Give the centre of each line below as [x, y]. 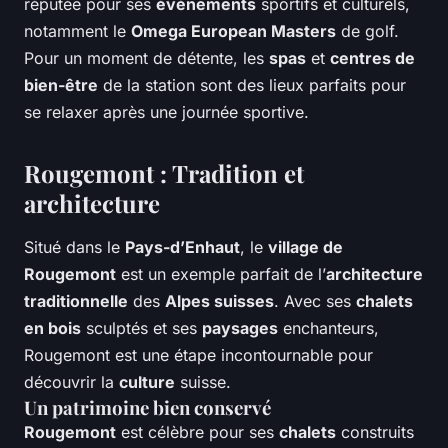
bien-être [61, 85]
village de [305, 247]
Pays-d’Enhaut [182, 247]
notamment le [77, 31]
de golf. [367, 31]
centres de [372, 58]
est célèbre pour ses [197, 432]
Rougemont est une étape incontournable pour [198, 355]
